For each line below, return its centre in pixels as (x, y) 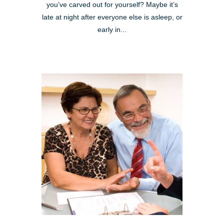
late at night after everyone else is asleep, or (112, 17)
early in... (112, 30)
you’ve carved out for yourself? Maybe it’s (112, 5)
